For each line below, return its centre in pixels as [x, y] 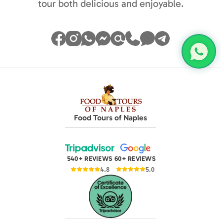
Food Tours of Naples [110, 117]
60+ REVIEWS [135, 158]
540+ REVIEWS [90, 158]
